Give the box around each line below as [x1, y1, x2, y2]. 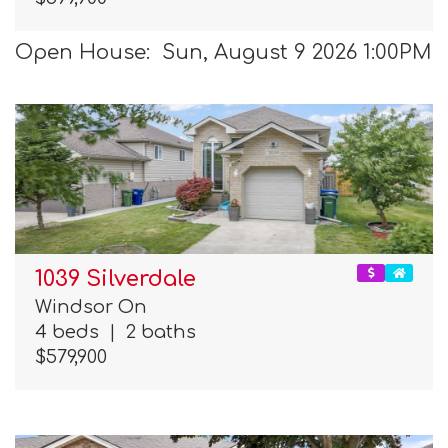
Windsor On [35, 297, 147, 318]
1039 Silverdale [35, 267, 196, 292]
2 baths [116, 322, 196, 343]
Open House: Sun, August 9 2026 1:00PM [15, 40, 432, 64]
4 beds [35, 322, 109, 343]
